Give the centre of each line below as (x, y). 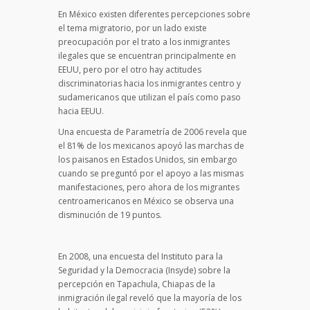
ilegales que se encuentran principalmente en (147, 55)
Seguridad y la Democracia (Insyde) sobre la (144, 270)
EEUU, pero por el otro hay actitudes (130, 69)
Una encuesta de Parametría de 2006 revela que (153, 131)
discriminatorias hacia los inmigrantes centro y (149, 83)
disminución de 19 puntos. (110, 215)
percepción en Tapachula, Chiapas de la (137, 284)
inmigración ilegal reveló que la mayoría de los (150, 298)
